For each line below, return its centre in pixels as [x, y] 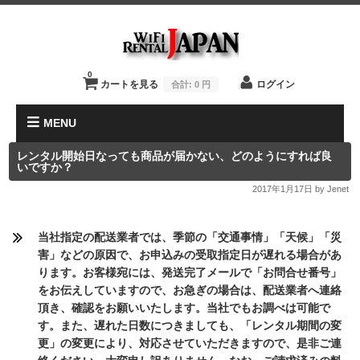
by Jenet [330, 189]
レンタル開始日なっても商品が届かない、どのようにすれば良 [175, 156]
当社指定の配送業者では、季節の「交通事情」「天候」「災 [190, 237]
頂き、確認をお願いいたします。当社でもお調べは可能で [184, 308]
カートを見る [131, 84]
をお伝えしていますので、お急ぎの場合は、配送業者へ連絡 [190, 290]
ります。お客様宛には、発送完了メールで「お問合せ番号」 [190, 272]
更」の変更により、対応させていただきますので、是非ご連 [190, 343]
